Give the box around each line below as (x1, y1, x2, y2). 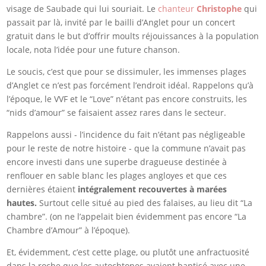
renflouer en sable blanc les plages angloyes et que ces (7, 170, 227, 182)
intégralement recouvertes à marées (78, 183, 227, 195)
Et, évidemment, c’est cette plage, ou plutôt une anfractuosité (7, 246, 250, 258)
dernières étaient (7, 183, 78, 195)
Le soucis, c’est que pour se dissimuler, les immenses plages (7, 66, 247, 78)
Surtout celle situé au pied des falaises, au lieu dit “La (37, 197, 253, 209)
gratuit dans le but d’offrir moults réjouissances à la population (7, 30, 259, 42)
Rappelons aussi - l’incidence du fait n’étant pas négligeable (7, 129, 246, 141)
